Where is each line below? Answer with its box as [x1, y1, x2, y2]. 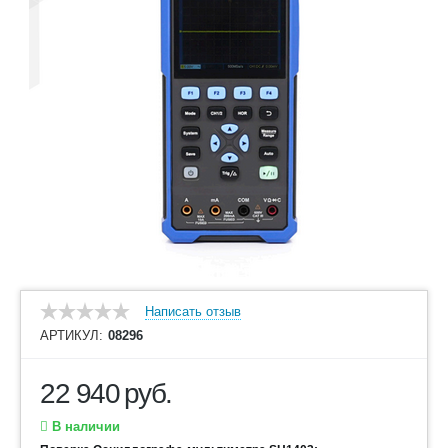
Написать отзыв [145, 304, 241, 319]
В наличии [48, 419, 120, 434]
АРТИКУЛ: [40, 328, 103, 343]
